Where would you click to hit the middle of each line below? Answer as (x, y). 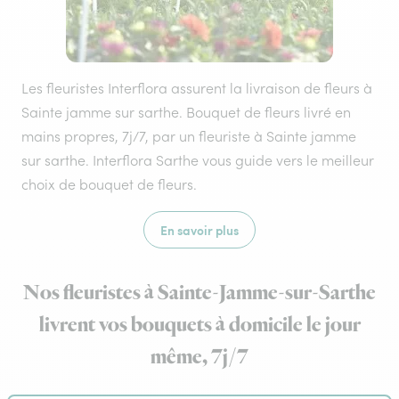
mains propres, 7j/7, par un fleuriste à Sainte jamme (189, 136)
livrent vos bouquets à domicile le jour (199, 325)
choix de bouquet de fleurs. (109, 184)
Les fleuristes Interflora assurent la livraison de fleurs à (197, 88)
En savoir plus (199, 230)
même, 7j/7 (199, 357)
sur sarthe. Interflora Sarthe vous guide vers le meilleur (198, 160)
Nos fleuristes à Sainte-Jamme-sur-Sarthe (199, 293)
